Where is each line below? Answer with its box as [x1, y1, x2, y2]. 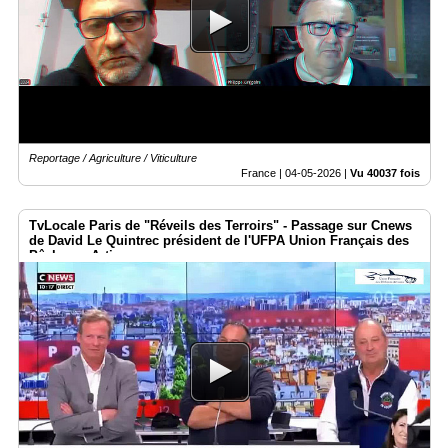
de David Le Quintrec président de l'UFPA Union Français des [29, 233, 409, 249]
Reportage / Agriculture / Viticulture [29, 152, 197, 165]
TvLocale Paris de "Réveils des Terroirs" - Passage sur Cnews [29, 218, 412, 234]
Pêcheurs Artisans [29, 248, 142, 264]
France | [241, 167, 285, 180]
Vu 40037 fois [350, 167, 420, 180]
